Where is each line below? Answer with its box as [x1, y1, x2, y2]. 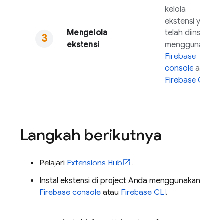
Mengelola [67, 28, 108, 38]
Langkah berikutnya [20, 125, 162, 145]
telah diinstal [165, 28, 210, 38]
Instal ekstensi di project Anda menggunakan [39, 176, 200, 186]
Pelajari [39, 158, 67, 168]
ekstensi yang [165, 16, 214, 26]
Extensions [67, 158, 106, 168]
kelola [165, 4, 186, 14]
